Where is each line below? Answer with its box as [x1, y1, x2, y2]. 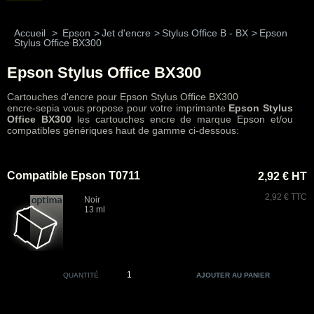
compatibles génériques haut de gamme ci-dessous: [7, 125, 239, 136]
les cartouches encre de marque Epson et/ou [71, 114, 293, 125]
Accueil [14, 27, 46, 39]
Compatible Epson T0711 [7, 170, 140, 182]
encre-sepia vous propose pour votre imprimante [7, 102, 229, 114]
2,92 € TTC [265, 192, 307, 202]
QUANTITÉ [62, 271, 99, 279]
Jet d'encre [102, 27, 151, 39]
